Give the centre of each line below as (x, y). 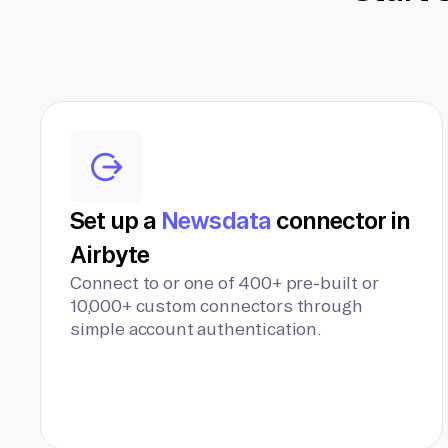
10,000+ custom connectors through (216, 305)
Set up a (116, 220)
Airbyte (110, 254)
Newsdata (216, 220)
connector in (340, 220)
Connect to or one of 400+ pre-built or (224, 282)
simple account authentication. (196, 328)
